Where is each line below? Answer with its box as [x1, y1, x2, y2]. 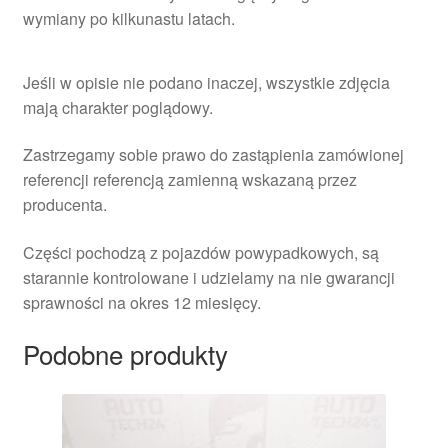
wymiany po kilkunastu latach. [22, 6, 235, 30]
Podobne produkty [22, 334, 228, 372]
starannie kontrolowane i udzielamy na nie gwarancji [22, 265, 395, 289]
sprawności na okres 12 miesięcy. [22, 290, 261, 314]
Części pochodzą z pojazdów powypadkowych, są [22, 240, 379, 264]
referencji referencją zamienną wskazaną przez [22, 168, 357, 192]
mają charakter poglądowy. [22, 95, 213, 119]
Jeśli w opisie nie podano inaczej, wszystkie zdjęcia [22, 70, 390, 94]
